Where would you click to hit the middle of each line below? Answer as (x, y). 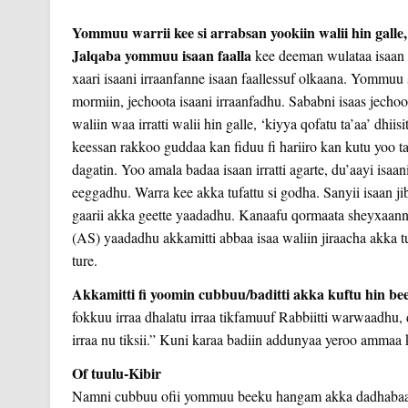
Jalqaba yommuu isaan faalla (161, 55)
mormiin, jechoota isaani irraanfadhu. (178, 100)
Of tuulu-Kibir (116, 372)
